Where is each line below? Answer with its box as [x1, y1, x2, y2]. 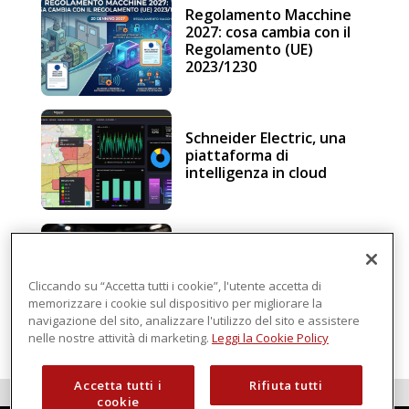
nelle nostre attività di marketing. [27, 329, 212, 346]
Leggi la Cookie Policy [211, 329, 329, 346]
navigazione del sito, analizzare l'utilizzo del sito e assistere [27, 311, 360, 329]
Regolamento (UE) [185, 39, 314, 60]
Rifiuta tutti [249, 376, 323, 393]
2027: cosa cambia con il [185, 22, 351, 43]
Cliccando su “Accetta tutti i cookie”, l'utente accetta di [27, 277, 321, 294]
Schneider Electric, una [185, 127, 347, 148]
